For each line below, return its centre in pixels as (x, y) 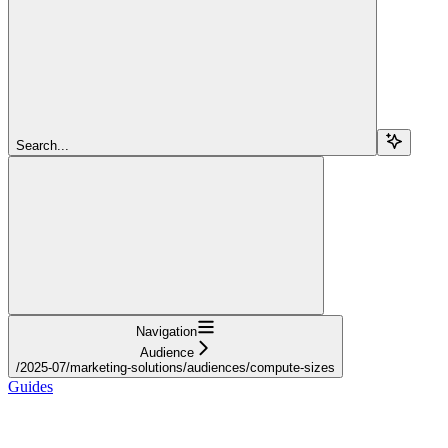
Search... (42, 145)
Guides (30, 386)
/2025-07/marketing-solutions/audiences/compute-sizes (175, 367)
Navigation (166, 331)
